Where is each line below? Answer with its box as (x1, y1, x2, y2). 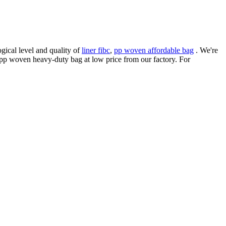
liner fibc (82, 45, 110, 54)
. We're (194, 45, 218, 54)
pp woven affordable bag (114, 45, 194, 54)
